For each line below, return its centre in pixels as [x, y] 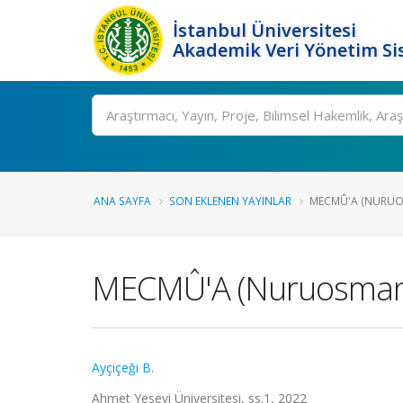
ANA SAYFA [122, 201]
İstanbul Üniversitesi [264, 30]
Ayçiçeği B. [123, 367]
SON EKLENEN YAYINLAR [230, 201]
